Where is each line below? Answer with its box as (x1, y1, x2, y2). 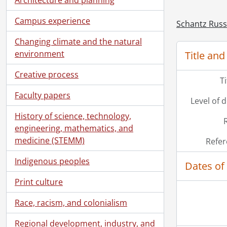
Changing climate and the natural (15, 35, 142, 47)
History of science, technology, (15, 110, 131, 122)
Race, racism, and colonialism (15, 197, 127, 208)
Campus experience (15, 15, 90, 26)
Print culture (15, 176, 63, 187)
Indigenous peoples (15, 155, 90, 167)
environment (15, 48, 64, 59)
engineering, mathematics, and (15, 122, 133, 134)
